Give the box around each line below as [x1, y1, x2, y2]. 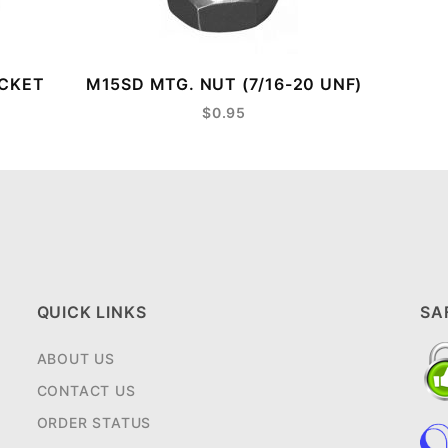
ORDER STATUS [36, 414, 152, 432]
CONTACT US [36, 382, 136, 400]
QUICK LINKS [36, 302, 147, 323]
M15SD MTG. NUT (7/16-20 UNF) [85, 74, 363, 95]
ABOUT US [36, 350, 116, 368]
